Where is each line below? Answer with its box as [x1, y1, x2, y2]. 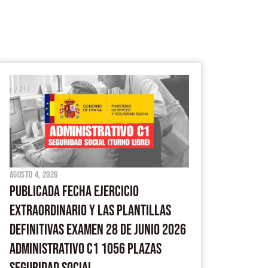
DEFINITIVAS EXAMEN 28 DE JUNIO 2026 [10, 221, 186, 240]
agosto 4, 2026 [10, 169, 58, 181]
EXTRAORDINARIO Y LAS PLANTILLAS [10, 202, 171, 221]
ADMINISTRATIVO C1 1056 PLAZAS [10, 240, 162, 259]
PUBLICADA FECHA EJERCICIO [10, 182, 139, 202]
